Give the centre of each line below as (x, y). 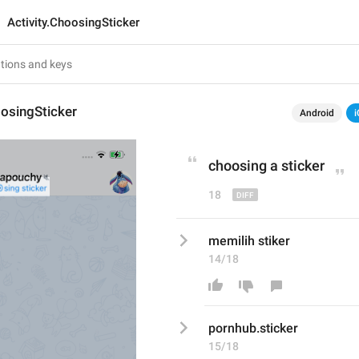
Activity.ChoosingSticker (73, 22)
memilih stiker (249, 241)
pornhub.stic (244, 328)
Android (317, 113)
